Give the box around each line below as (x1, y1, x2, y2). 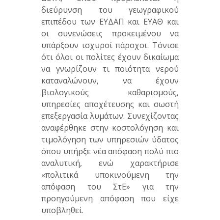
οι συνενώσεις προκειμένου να (41, 28, 179, 39)
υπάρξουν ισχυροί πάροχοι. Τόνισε (41, 40, 179, 51)
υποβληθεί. (41, 205, 83, 216)
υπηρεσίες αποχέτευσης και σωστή (41, 99, 179, 110)
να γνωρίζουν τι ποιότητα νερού (41, 63, 179, 75)
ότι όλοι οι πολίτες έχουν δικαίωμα (41, 52, 179, 63)
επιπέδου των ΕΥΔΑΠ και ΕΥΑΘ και (41, 16, 179, 27)
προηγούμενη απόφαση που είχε (41, 193, 179, 204)
